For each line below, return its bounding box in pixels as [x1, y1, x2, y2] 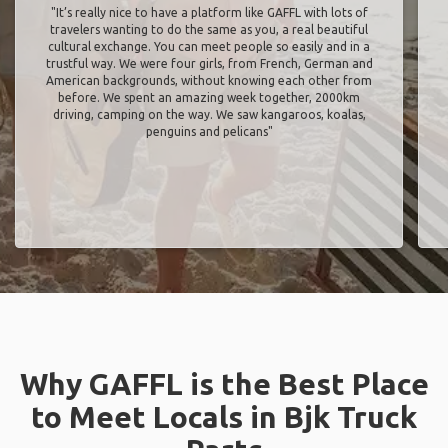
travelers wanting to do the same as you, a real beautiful [50, 23, 368, 36]
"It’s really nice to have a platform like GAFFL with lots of [50, 6, 368, 19]
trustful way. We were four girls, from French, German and [45, 57, 373, 70]
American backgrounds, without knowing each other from [46, 74, 372, 87]
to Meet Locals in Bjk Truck [31, 400, 417, 434]
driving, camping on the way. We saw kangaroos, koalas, [52, 108, 366, 121]
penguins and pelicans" [145, 125, 273, 138]
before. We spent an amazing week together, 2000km [58, 91, 360, 104]
